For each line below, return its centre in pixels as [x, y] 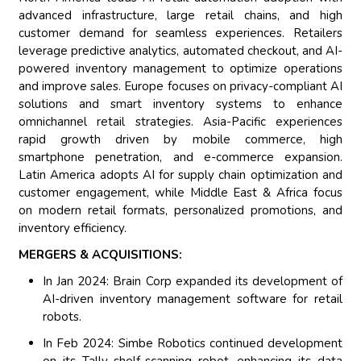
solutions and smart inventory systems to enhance [180, 104]
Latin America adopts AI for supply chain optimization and [180, 175]
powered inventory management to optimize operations [180, 69]
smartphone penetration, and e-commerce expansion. [180, 158]
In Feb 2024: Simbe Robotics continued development [193, 344]
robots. [62, 317]
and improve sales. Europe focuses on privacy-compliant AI [180, 87]
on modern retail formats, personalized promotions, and [180, 211]
